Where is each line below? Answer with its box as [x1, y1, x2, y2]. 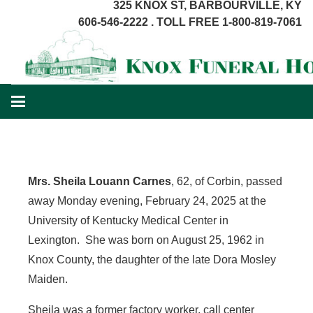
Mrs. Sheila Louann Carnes [28, 175, 171, 187]
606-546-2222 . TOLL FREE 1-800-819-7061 [78, 16, 302, 28]
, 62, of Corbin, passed [171, 175, 282, 187]
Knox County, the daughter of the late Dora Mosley [28, 254, 276, 265]
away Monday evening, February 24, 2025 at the [28, 195, 266, 207]
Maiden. [28, 273, 68, 285]
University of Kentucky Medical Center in [28, 214, 228, 226]
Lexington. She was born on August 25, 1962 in [28, 234, 264, 246]
